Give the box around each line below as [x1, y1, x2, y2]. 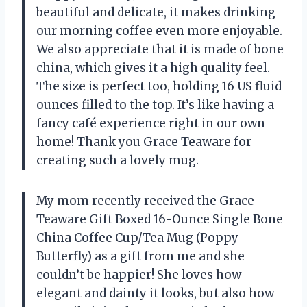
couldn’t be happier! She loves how [36, 267, 241, 283]
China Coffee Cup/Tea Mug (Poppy [36, 230, 238, 246]
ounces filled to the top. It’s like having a [36, 97, 274, 113]
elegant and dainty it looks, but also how [36, 286, 274, 302]
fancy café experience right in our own [36, 116, 265, 132]
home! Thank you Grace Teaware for [36, 134, 251, 150]
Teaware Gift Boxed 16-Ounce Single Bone [36, 212, 283, 228]
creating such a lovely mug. [36, 153, 199, 169]
